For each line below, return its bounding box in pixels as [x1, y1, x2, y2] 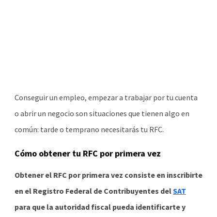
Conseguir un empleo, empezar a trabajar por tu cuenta [15, 93, 198, 102]
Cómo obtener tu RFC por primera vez [15, 148, 161, 159]
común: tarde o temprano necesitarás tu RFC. [15, 124, 165, 134]
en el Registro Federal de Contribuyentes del [15, 186, 173, 196]
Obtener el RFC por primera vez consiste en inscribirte [15, 170, 202, 180]
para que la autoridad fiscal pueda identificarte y [15, 202, 186, 212]
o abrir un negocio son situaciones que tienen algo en [15, 108, 189, 118]
